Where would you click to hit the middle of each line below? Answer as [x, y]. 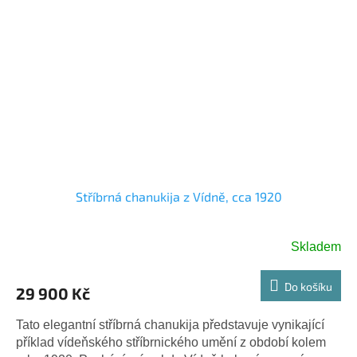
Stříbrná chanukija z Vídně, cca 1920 [178, 196]
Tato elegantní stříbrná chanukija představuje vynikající [170, 324]
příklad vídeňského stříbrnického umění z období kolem [171, 342]
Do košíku [308, 286]
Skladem [316, 246]
